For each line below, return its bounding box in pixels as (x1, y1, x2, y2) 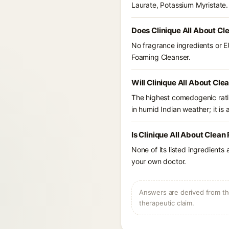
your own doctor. (131, 157, 187, 166)
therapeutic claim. (139, 199, 194, 207)
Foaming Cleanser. (131, 53, 191, 61)
